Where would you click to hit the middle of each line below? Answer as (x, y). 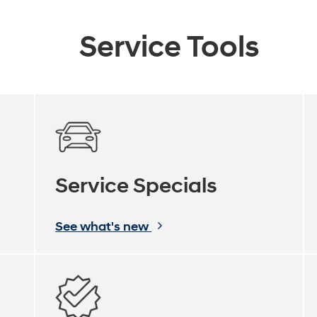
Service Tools (169, 47)
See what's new (104, 226)
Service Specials (137, 185)
